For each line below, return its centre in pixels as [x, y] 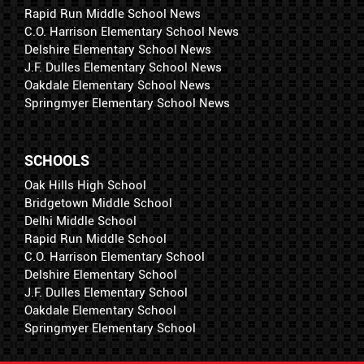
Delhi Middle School [80, 221]
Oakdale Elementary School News [117, 86]
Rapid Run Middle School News [113, 14]
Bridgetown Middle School [98, 204]
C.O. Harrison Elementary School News [132, 32]
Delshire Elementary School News [118, 50]
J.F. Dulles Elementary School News [123, 68]
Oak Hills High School [85, 186]
